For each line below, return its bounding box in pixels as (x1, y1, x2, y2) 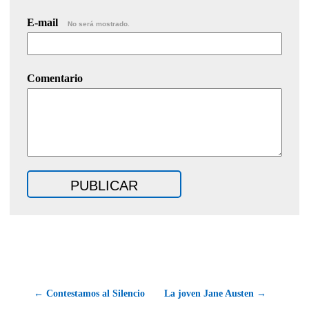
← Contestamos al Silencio (34, 288, 145, 299)
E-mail (27, 16, 61, 28)
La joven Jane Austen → (164, 288, 266, 299)
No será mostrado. (68, 19, 130, 28)
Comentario (27, 72, 83, 84)
